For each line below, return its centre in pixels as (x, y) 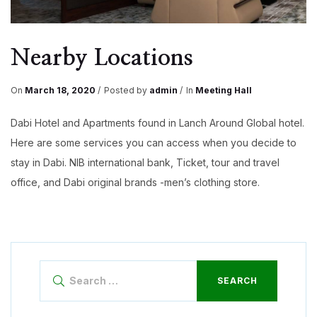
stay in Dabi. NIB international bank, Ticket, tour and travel (145, 162)
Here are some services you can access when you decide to (154, 142)
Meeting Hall (224, 91)
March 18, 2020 (60, 91)
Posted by (127, 91)
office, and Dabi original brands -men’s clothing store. (135, 182)
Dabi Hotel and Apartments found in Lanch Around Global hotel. (157, 122)
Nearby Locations (102, 58)
